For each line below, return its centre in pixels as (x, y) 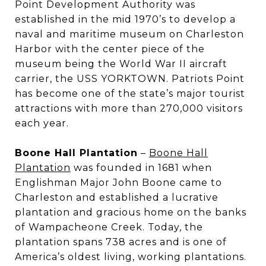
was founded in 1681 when (141, 168)
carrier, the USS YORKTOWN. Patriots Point (130, 79)
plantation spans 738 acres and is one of (121, 242)
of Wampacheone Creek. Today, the (109, 227)
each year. (42, 123)
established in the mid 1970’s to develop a (125, 19)
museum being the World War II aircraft (121, 64)
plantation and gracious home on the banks (131, 212)
